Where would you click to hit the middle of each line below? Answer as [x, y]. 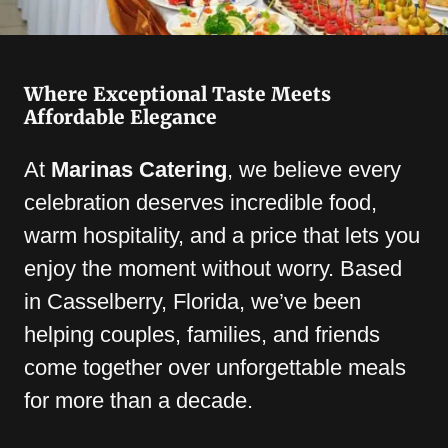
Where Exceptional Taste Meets [177, 93]
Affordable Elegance [120, 116]
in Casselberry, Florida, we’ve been [192, 301]
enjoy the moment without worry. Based [213, 268]
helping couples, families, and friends [202, 334]
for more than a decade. [141, 400]
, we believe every [314, 169]
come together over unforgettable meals [215, 367]
